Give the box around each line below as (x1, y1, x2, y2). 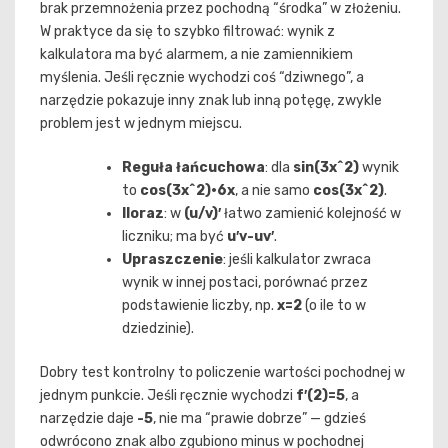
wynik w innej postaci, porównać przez (122, 273, 368, 291)
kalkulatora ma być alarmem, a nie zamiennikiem (40, 45, 353, 63)
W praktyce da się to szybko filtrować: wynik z (40, 22, 335, 40)
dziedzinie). (122, 319, 194, 337)
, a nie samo (235, 181, 313, 199)
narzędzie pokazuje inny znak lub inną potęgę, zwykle (40, 91, 382, 109)
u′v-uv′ (227, 227, 274, 245)
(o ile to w (302, 296, 366, 314)
